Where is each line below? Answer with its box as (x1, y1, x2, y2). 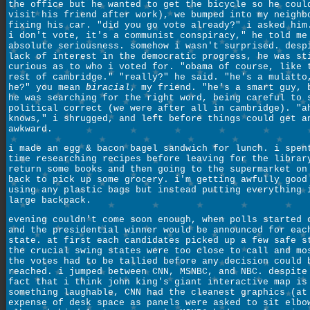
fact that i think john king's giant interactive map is (8, 277, 307, 288)
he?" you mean (8, 82, 86, 93)
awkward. (8, 123, 53, 134)
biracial (86, 82, 130, 93)
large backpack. (8, 194, 91, 206)
